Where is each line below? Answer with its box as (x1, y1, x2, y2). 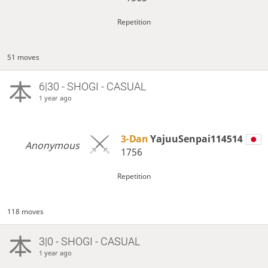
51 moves (7, 52, 40, 63)
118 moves (7, 206, 44, 217)
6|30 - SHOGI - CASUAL (38, 80, 146, 93)
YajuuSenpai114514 (150, 132, 243, 146)
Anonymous (25, 138, 80, 152)
